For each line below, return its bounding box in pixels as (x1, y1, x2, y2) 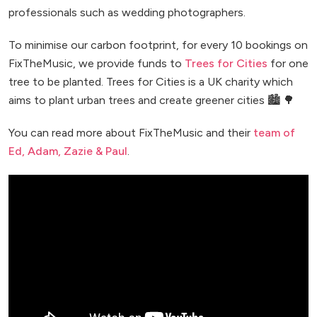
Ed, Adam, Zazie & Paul (8, 144, 127, 158)
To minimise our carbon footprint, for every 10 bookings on (8, 38, 308, 52)
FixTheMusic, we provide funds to (8, 57, 185, 71)
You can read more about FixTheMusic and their (8, 126, 253, 140)
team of (253, 126, 295, 140)
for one (267, 57, 309, 71)
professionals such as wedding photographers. (8, 6, 246, 20)
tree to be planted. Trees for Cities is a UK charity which (8, 75, 293, 89)
